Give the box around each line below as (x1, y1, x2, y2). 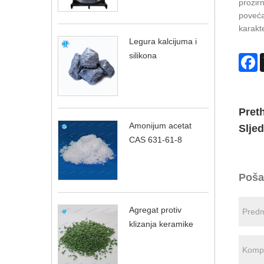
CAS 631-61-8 (129, 134, 182, 144)
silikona (129, 51, 157, 60)
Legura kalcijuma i (129, 37, 197, 46)
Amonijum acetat (129, 120, 192, 130)
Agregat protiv (129, 204, 181, 214)
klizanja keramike (129, 219, 193, 229)
